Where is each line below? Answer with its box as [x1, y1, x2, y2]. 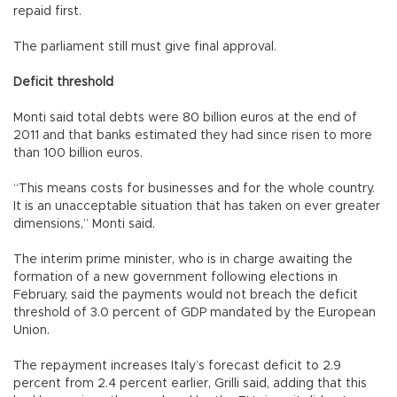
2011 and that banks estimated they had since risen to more [13, 128, 372, 142]
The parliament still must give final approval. [13, 40, 276, 53]
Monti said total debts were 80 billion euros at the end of [13, 111, 357, 124]
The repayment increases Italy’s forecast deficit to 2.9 [13, 359, 341, 372]
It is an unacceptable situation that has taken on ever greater [13, 199, 380, 213]
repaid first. [13, 4, 82, 18]
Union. [13, 323, 50, 337]
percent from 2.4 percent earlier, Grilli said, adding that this [13, 377, 367, 390]
